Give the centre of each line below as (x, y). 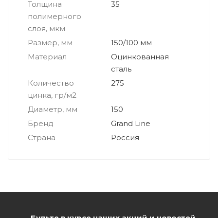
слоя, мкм (46, 28)
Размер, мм (50, 42)
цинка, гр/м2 (52, 95)
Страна (42, 137)
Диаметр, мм (53, 109)
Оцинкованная (140, 56)
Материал (47, 56)
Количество (51, 83)
